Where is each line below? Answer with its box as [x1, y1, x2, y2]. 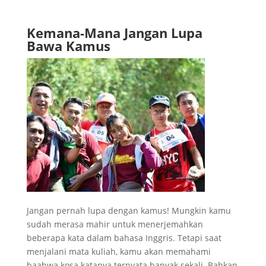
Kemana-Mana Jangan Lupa [26, 23, 202, 42]
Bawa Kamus [26, 36, 110, 55]
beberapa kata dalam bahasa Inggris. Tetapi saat [26, 232, 221, 243]
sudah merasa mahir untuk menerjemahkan [26, 218, 203, 230]
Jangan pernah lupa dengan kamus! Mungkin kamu [26, 204, 231, 216]
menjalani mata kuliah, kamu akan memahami [26, 245, 211, 257]
